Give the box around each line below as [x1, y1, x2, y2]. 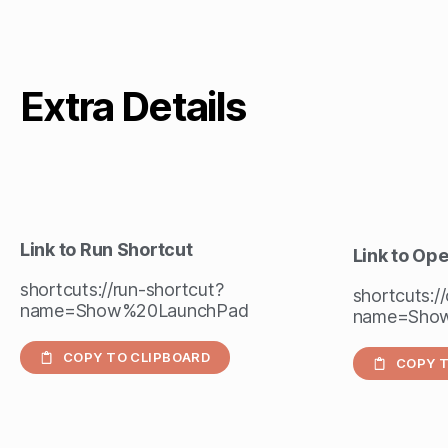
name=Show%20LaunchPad [20, 300, 249, 321]
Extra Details [20, 82, 246, 131]
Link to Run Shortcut [20, 239, 193, 260]
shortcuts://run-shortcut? [20, 279, 224, 300]
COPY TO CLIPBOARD [63, 349, 211, 365]
